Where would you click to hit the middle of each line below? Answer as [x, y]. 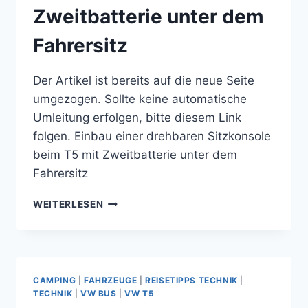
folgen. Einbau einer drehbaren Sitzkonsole [152, 136]
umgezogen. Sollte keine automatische [140, 99]
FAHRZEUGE [110, 280]
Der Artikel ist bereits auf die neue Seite [144, 80]
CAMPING [55, 280]
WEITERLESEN [68, 204]
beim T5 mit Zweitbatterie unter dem [135, 154]
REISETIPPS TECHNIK [191, 280]
